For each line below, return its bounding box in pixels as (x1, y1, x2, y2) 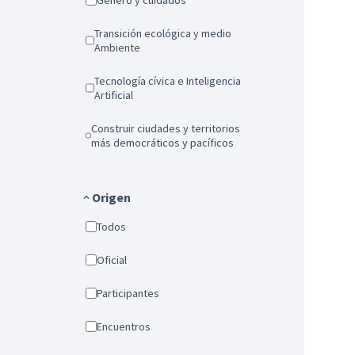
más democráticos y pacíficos (91, 136, 235, 150)
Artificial (94, 88, 134, 102)
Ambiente (94, 40, 141, 55)
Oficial (105, 253, 127, 267)
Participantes (102, 286, 159, 300)
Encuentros (102, 319, 151, 334)
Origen (92, 189, 131, 205)
